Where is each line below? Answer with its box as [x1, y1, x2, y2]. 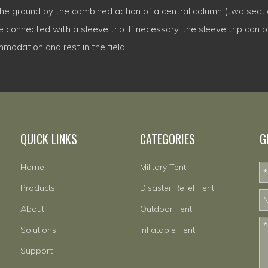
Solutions [20, 224, 56, 236]
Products [20, 182, 55, 194]
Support [20, 245, 53, 257]
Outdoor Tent [140, 203, 192, 215]
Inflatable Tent [140, 224, 195, 236]
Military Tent [140, 162, 186, 173]
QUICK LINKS [20, 130, 77, 148]
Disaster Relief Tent [140, 182, 214, 194]
